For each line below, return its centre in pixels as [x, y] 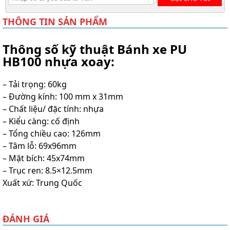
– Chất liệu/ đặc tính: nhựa [54, 109]
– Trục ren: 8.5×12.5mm [47, 171]
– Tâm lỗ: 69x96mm [40, 146]
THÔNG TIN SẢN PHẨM [55, 21]
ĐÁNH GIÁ [26, 219]
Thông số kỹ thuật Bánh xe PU [95, 49]
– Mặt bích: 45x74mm [44, 158]
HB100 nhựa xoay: [59, 62]
